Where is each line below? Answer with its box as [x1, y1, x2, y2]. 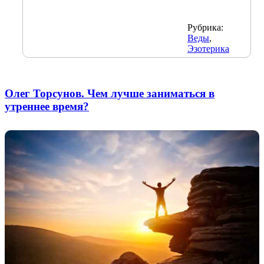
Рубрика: [187, 22, 223, 32]
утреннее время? [5, 100, 89, 113]
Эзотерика [187, 43, 229, 54]
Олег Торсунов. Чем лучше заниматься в [5, 87, 214, 100]
